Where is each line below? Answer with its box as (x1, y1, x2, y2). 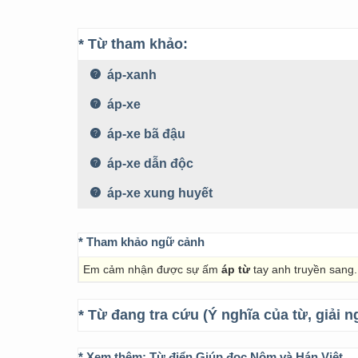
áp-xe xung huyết (104, 186, 213, 200)
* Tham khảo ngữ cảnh (78, 235, 205, 249)
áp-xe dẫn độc (104, 157, 193, 170)
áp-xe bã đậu (104, 127, 185, 141)
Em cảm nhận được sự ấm (83, 263, 221, 276)
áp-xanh (104, 68, 157, 82)
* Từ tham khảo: (78, 36, 188, 52)
